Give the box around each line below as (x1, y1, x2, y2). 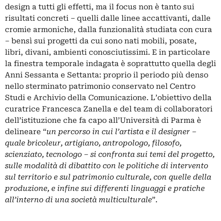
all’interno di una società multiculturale (5, 195, 152, 204)
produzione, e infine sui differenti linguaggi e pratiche (5, 184, 205, 193)
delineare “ (5, 127, 46, 136)
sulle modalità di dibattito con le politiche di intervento (5, 161, 208, 170)
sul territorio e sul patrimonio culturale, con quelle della (5, 172, 211, 182)
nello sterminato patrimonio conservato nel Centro (5, 81, 195, 91)
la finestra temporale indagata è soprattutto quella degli (5, 59, 216, 68)
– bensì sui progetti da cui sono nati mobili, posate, (5, 36, 197, 45)
